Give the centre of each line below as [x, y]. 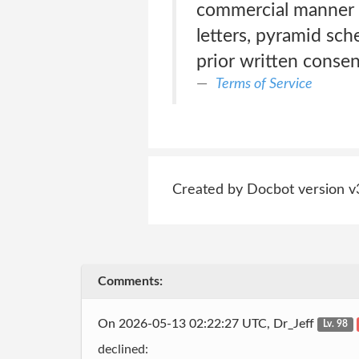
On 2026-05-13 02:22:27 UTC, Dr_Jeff [208, 323]
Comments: [130, 281]
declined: [123, 349]
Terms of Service [264, 84]
